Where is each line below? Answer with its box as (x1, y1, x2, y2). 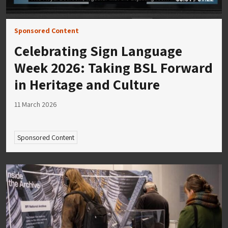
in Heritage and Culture (14, 75, 160, 94)
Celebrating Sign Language (14, 41, 182, 61)
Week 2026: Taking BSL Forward (14, 58, 213, 77)
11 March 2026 (14, 100, 57, 109)
